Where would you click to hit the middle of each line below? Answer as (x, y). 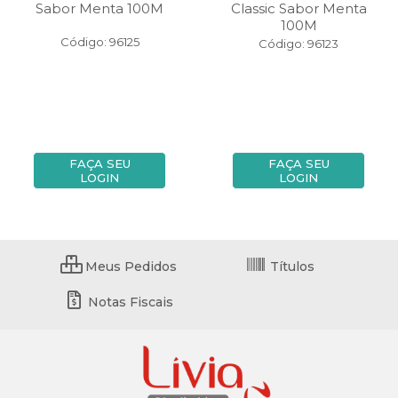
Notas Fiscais (129, 302)
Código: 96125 (99, 42)
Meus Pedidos (129, 267)
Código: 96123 (298, 44)
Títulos (291, 267)
